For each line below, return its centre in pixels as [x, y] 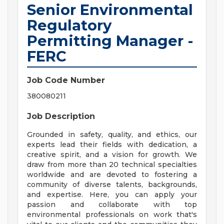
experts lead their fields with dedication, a [112, 145]
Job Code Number [66, 80]
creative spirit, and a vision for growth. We [112, 155]
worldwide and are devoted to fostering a [112, 175]
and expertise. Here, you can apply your [112, 195]
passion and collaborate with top [112, 205]
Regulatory [69, 25]
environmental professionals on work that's [112, 215]
